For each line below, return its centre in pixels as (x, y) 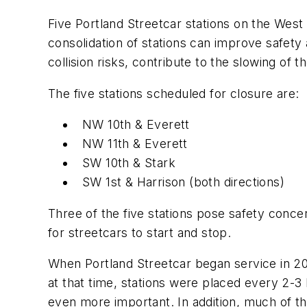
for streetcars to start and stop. (140, 232)
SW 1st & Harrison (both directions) (183, 182)
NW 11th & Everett (135, 144)
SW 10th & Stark (129, 163)
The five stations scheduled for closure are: (174, 93)
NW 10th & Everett (136, 125)
